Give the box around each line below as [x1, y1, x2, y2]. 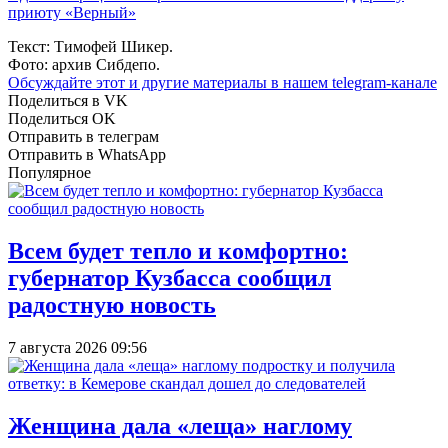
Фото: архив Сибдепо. [8, 55, 160, 73]
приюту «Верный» [8, 3, 136, 21]
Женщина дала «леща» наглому [8, 412, 352, 439]
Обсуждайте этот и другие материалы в [8, 73, 283, 91]
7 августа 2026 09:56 [8, 338, 147, 356]
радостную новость [8, 291, 216, 318]
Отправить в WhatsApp [8, 145, 166, 163]
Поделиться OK [8, 109, 116, 127]
